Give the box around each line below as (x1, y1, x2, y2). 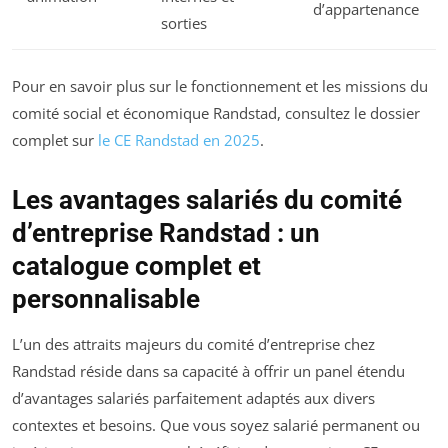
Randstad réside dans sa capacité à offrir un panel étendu (12, 360, 405, 381)
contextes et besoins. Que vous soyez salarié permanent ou (12, 414, 420, 435)
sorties (161, 13, 207, 33)
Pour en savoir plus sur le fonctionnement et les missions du (12, 75, 428, 96)
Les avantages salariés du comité (12, 184, 402, 215)
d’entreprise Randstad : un (12, 217, 320, 248)
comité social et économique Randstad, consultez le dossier (12, 102, 420, 123)
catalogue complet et (12, 250, 261, 281)
